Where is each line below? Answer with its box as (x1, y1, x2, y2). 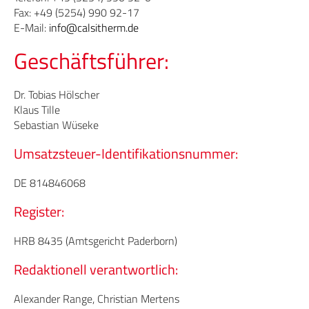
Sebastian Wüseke (14, 117, 99, 133)
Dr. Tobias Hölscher (14, 86, 99, 103)
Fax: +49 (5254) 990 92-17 (14, 4, 139, 21)
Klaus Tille (14, 101, 60, 118)
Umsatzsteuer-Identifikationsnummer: (14, 143, 238, 164)
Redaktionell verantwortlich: (14, 259, 178, 280)
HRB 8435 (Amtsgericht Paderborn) (14, 232, 177, 249)
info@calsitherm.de (49, 19, 139, 36)
